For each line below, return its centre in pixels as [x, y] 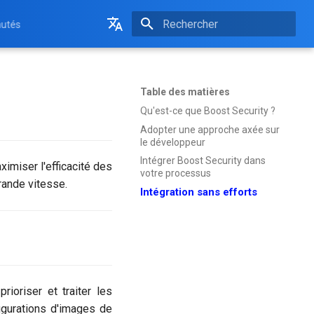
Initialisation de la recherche [219, 49]
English [108, 57]
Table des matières [185, 92]
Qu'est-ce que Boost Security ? [208, 110]
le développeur [173, 142]
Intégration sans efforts [199, 192]
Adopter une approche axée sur [210, 129]
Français [111, 82]
